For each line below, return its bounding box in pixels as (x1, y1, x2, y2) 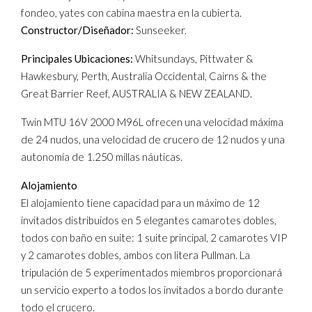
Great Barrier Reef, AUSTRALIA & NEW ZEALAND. (21, 87, 252, 100)
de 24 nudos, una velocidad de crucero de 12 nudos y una (21, 133, 285, 146)
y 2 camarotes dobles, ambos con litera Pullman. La (21, 249, 250, 261)
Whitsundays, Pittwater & (133, 52, 253, 65)
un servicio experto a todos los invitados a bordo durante (21, 283, 283, 296)
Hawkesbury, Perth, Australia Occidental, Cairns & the (21, 70, 267, 82)
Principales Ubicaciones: (21, 52, 133, 65)
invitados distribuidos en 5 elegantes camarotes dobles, (21, 214, 276, 226)
